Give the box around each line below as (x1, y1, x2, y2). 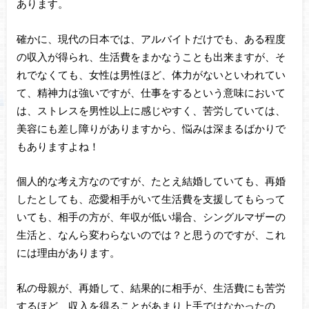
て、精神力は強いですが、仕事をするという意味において (16, 86, 286, 99)
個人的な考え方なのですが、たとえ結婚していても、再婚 (16, 175, 286, 188)
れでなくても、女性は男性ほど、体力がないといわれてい (16, 68, 286, 81)
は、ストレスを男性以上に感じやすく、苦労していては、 (16, 103, 286, 117)
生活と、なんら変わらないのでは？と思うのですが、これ (16, 228, 286, 241)
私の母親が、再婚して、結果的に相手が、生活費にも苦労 (16, 281, 286, 294)
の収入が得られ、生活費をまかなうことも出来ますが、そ (16, 50, 286, 63)
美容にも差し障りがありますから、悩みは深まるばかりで (16, 121, 286, 134)
